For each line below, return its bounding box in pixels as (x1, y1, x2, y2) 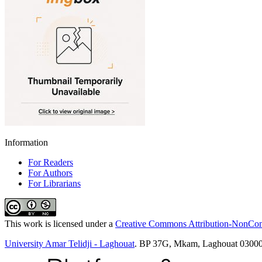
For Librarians (28, 178, 81, 188)
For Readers (28, 157, 73, 167)
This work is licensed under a (5, 218, 115, 229)
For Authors (28, 167, 73, 178)
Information (5, 137, 48, 147)
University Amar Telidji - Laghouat (5, 238, 135, 249)
